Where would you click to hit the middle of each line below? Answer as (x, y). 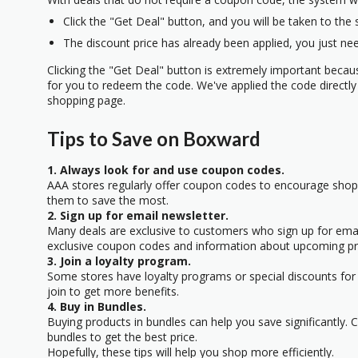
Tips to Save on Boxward (154, 139)
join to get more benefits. (113, 292)
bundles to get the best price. (122, 337)
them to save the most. (108, 201)
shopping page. (86, 100)
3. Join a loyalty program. (119, 261)
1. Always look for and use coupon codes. (166, 170)
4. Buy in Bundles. (97, 307)
